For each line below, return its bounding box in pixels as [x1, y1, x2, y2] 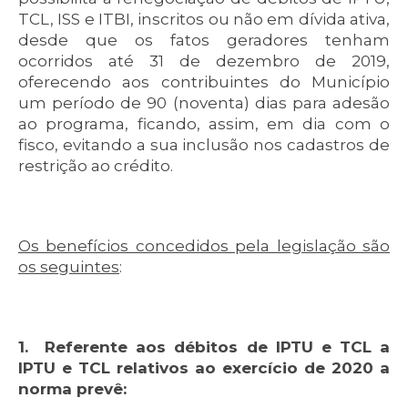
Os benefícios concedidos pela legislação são [18, 237, 390, 256]
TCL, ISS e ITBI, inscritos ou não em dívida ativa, [18, 10, 390, 29]
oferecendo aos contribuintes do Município [18, 73, 390, 92]
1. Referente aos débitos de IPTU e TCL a [18, 338, 390, 357]
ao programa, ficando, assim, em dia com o [18, 115, 390, 134]
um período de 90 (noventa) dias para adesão [18, 94, 390, 113]
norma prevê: [18, 380, 127, 399]
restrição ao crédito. [18, 157, 173, 176]
